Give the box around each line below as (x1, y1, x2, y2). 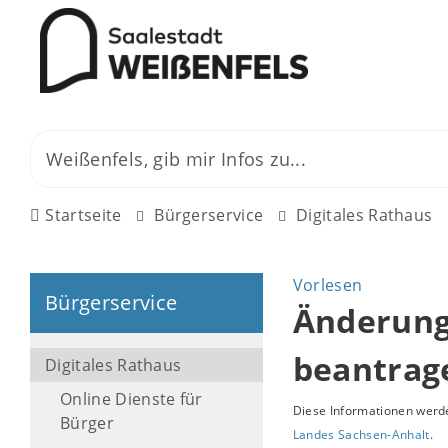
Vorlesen (292, 274, 363, 296)
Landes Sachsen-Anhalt (292, 426, 430, 443)
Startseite (45, 204, 122, 226)
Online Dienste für (60, 388, 203, 410)
